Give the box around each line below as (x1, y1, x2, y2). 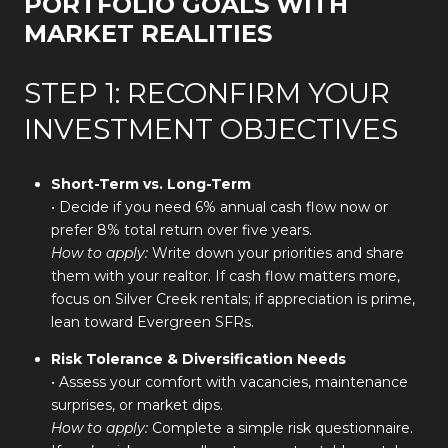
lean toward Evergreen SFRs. (50, 313, 254, 332)
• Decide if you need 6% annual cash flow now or (50, 198, 388, 217)
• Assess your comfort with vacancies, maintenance (50, 372, 408, 391)
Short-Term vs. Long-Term (50, 175, 251, 194)
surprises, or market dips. (50, 395, 223, 414)
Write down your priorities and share (147, 244, 404, 263)
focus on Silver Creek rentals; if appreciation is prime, (50, 290, 415, 309)
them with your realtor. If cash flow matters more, (50, 267, 400, 286)
